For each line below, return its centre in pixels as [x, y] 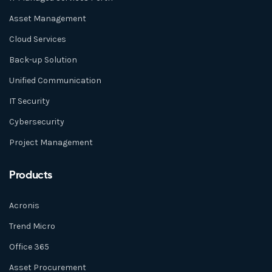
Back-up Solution [43, 60]
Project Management [51, 143]
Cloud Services [38, 39]
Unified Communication [55, 81]
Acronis [24, 206]
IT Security [29, 101]
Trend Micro [32, 226]
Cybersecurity [37, 122]
